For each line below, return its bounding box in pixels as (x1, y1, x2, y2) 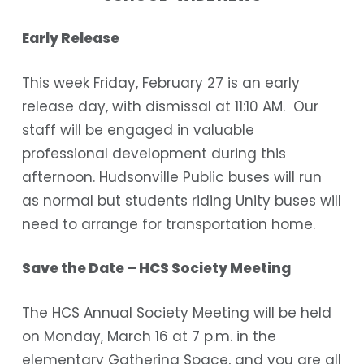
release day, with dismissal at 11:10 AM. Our (21, 96, 318, 116)
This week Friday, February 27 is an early (21, 72, 300, 93)
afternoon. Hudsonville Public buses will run (21, 167, 322, 187)
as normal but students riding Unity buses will (21, 190, 341, 210)
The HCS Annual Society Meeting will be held (21, 302, 331, 323)
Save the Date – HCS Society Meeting (21, 258, 291, 279)
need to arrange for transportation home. (21, 214, 315, 234)
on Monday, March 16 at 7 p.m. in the (21, 326, 276, 346)
